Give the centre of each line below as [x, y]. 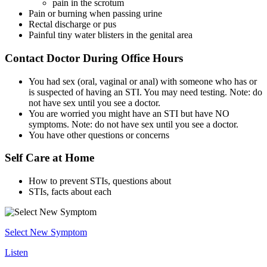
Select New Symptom [46, 232]
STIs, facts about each [70, 192]
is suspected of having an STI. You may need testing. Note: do [145, 92]
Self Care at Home [49, 158]
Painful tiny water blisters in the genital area [111, 35]
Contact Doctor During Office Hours [94, 58]
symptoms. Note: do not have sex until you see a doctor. [133, 124]
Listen [16, 253]
